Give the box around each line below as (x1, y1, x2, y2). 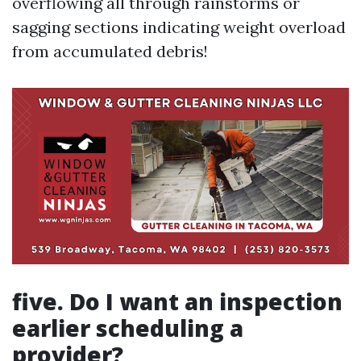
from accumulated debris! (12, 41, 208, 61)
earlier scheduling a (12, 313, 243, 344)
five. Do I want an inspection (12, 286, 342, 317)
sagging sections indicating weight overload (12, 17, 346, 37)
